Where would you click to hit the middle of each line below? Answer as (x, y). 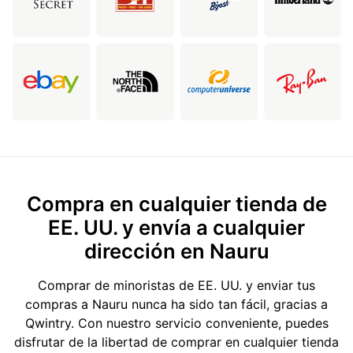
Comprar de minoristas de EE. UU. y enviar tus (176, 286)
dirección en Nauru (176, 251)
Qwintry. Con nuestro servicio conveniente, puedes (176, 323)
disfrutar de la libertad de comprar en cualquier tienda (176, 342)
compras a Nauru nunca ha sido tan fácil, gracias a (176, 305)
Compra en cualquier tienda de (176, 204)
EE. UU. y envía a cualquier (176, 228)
